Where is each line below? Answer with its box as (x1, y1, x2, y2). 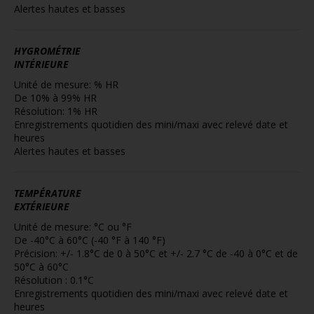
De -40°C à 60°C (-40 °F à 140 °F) (14, 233, 165, 247)
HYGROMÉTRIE (14, 44, 81, 57)
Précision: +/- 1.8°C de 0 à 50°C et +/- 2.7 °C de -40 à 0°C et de (14, 247, 298, 260)
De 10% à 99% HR (14, 91, 97, 104)
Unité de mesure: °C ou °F (14, 220, 132, 233)
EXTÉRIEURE (14, 200, 69, 213)
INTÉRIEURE (14, 57, 69, 71)
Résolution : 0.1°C (14, 273, 94, 287)
